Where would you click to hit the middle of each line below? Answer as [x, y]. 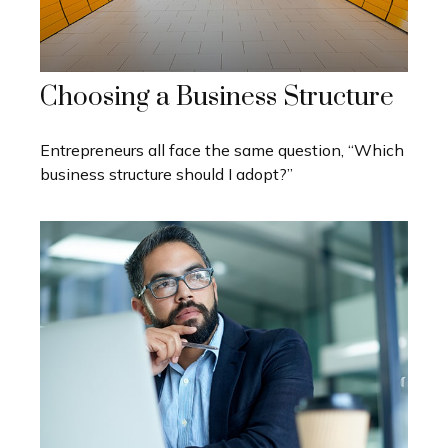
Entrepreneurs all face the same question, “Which [222, 150]
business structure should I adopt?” [166, 174]
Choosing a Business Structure [217, 98]
